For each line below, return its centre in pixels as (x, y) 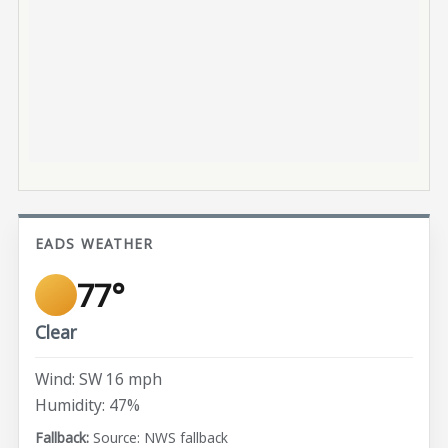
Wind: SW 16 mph (99, 379)
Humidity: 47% (88, 404)
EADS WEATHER (94, 243)
